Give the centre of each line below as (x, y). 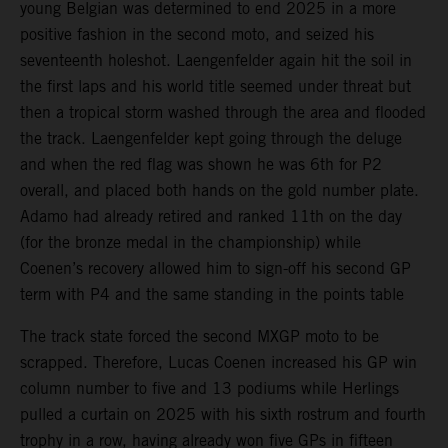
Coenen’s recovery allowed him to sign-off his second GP (215, 268)
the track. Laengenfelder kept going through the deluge (211, 138)
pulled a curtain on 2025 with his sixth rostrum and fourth (223, 414)
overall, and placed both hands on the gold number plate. (219, 190)
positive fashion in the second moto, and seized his (197, 34)
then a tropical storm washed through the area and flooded (223, 112)
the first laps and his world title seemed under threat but (215, 86)
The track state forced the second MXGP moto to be (199, 336)
